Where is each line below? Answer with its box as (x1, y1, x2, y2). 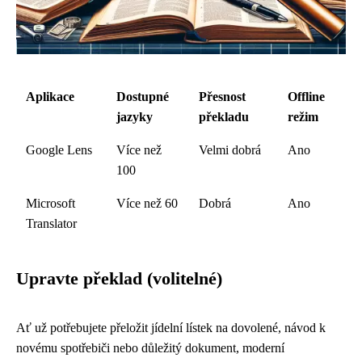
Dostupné (116, 90, 169, 103)
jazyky (116, 110, 153, 124)
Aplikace (26, 90, 74, 103)
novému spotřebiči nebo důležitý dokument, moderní (16, 341, 284, 355)
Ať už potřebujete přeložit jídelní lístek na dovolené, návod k (16, 321, 326, 335)
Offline (288, 90, 325, 103)
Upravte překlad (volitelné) (16, 269, 222, 288)
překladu (199, 110, 249, 124)
